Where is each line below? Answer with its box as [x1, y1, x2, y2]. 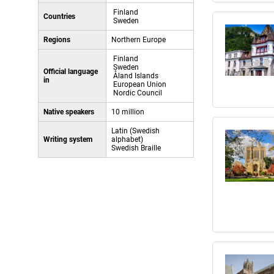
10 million [111, 108, 144, 116]
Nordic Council [111, 89, 162, 97]
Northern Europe [111, 35, 166, 44]
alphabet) [111, 135, 143, 144]
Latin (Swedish [111, 127, 160, 135]
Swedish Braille [111, 144, 161, 152]
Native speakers [43, 108, 94, 116]
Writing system [43, 135, 92, 144]
